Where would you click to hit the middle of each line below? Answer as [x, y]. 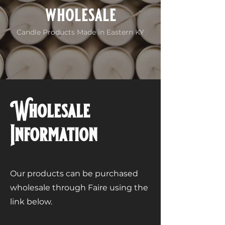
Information [54, 135]
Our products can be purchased [74, 173]
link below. [31, 201]
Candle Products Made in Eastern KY [80, 32]
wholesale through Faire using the [79, 187]
